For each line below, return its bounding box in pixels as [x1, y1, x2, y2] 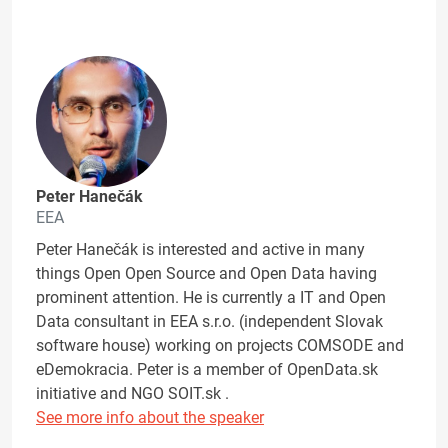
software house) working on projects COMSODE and [36, 336, 404, 356]
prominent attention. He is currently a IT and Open [36, 288, 386, 308]
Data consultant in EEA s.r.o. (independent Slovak [36, 312, 383, 332]
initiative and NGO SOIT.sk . [36, 384, 229, 404]
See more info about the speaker [36, 408, 264, 428]
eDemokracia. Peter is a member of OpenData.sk [36, 360, 378, 380]
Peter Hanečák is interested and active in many [36, 240, 365, 260]
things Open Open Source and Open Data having [36, 264, 377, 284]
